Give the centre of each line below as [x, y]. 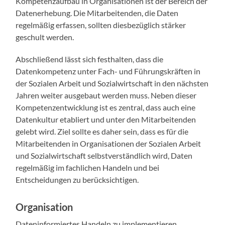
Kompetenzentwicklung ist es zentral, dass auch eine [106, 107]
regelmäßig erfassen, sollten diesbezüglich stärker [101, 25]
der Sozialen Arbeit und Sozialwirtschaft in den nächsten [112, 83]
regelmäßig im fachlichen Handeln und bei [88, 168]
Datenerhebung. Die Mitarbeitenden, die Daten [97, 13]
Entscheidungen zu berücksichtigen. [77, 180]
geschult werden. [45, 37]
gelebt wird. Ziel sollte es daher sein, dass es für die [102, 132]
